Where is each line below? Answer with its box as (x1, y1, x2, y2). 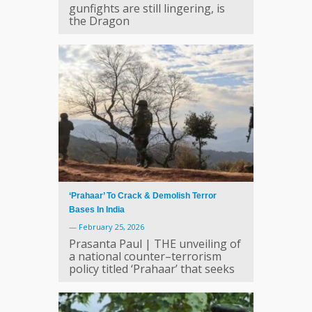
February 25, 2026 (79, 221, 144, 232)
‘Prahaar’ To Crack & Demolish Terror (69, 191, 217, 200)
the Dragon (69, 13, 130, 29)
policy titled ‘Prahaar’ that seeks (69, 260, 235, 276)
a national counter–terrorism (69, 248, 221, 264)
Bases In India (69, 205, 125, 214)
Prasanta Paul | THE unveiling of (69, 235, 241, 251)
